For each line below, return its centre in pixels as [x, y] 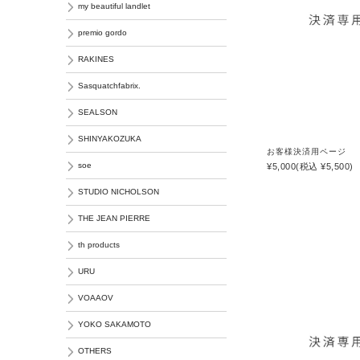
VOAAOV [96, 298]
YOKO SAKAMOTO [115, 324]
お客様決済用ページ [307, 151]
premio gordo [102, 33]
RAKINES [96, 59]
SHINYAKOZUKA [110, 139]
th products [99, 245]
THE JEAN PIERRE [114, 218]
